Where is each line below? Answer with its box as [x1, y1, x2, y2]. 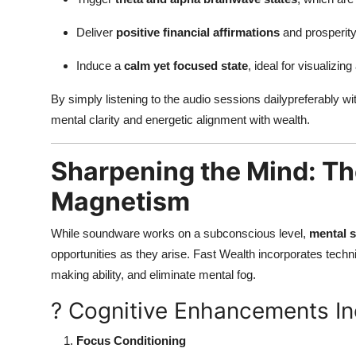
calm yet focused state [124, 59, 248, 73]
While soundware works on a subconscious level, [51, 226, 309, 241]
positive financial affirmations [116, 25, 280, 40]
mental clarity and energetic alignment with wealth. [51, 113, 310, 127]
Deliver [76, 25, 116, 40]
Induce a [76, 59, 124, 73]
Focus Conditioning [76, 334, 186, 348]
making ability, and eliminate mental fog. [51, 268, 256, 282]
